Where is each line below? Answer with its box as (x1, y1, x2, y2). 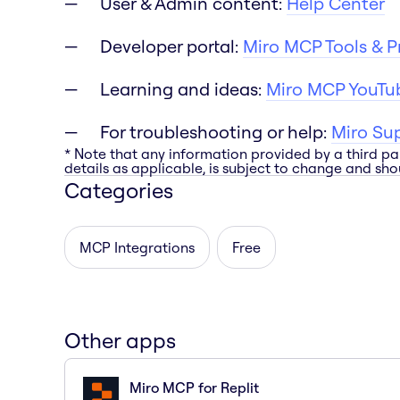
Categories (64, 176, 173, 204)
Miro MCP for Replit (129, 378, 259, 396)
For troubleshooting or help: (100, 120, 331, 143)
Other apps (64, 326, 176, 354)
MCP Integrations (79, 237, 195, 256)
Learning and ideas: (100, 77, 266, 100)
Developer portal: (100, 34, 243, 57)
